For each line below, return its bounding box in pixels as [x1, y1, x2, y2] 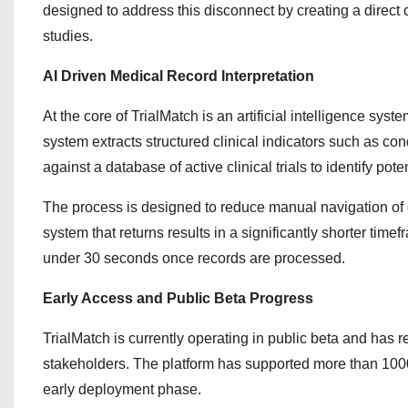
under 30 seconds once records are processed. [43, 250, 345, 266]
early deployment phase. [43, 382, 201, 397]
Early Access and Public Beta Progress [43, 291, 313, 306]
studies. [43, 28, 93, 44]
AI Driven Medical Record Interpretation [43, 68, 314, 84]
